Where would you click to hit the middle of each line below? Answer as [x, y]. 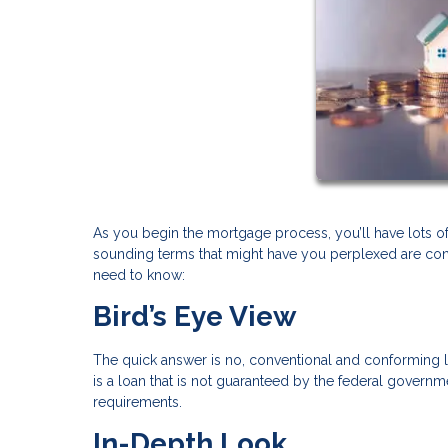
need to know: [139, 274]
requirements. [137, 401]
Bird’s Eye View [194, 316]
